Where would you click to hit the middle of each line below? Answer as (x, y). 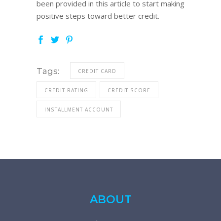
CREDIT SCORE (129, 91)
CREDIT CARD (97, 71)
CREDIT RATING (66, 91)
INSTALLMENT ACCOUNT (79, 110)
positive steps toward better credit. (98, 16)
